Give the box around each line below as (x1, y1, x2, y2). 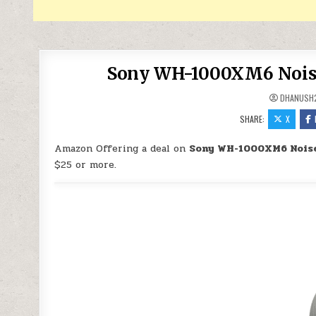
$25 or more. (54, 157, 117, 172)
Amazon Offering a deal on (54, 141, 190, 156)
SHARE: (240, 113, 267, 125)
